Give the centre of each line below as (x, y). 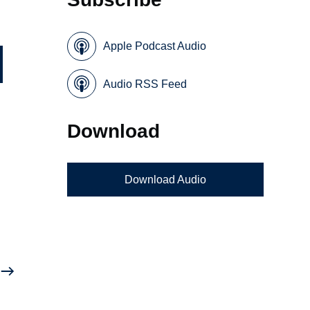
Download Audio (165, 180)
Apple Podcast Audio (155, 46)
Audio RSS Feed (145, 84)
